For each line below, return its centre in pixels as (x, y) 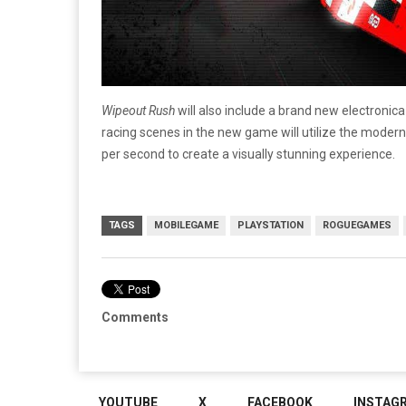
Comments (135, 318)
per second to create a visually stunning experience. (248, 155)
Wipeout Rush (140, 111)
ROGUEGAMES (357, 226)
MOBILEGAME (186, 226)
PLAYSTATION (271, 226)
